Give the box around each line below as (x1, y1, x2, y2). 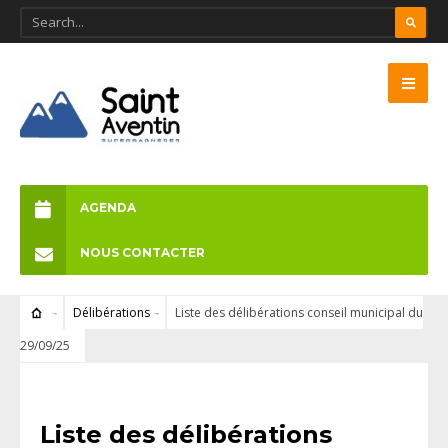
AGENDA (80, 200, 136, 215)
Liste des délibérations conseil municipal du (174, 304, 423, 321)
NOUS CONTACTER (80, 245, 205, 260)
